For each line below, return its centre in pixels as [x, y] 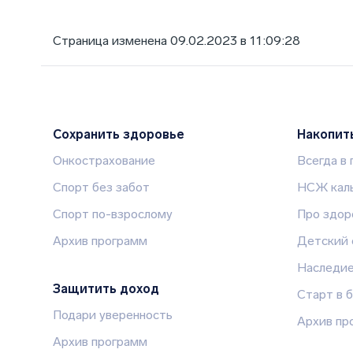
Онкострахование [104, 160]
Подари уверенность [113, 314]
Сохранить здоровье [119, 134]
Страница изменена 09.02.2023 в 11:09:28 [176, 40]
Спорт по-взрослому [113, 214]
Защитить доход [106, 288]
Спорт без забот [101, 187]
